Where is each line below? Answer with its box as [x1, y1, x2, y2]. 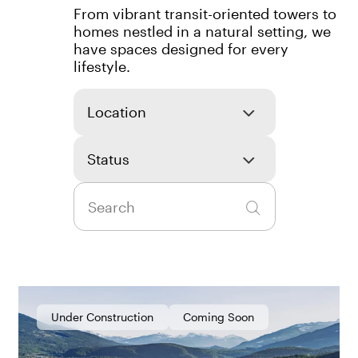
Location [87, 103, 147, 121]
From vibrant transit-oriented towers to [73, 4, 336, 22]
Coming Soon [183, 309, 255, 324]
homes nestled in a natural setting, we [73, 22, 331, 40]
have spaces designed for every [73, 39, 288, 58]
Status [87, 150, 130, 169]
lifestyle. [73, 57, 130, 75]
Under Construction [51, 309, 154, 324]
